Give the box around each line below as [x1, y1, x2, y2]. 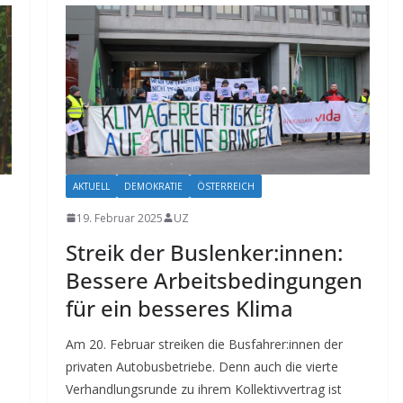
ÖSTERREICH [196, 179, 255, 193]
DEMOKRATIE [123, 179, 183, 193]
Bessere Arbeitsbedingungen [65, 264, 363, 295]
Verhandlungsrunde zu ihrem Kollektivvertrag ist [65, 380, 342, 398]
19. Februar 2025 [76, 210, 163, 226]
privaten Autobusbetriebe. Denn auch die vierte [65, 357, 338, 375]
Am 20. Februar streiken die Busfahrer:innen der [65, 335, 343, 353]
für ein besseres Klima [65, 292, 293, 323]
